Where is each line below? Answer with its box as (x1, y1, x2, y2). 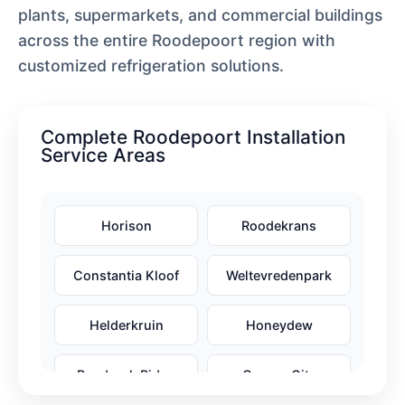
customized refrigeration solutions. (18, 55, 284, 75)
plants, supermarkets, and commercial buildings (18, 5, 382, 24)
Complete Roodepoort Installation (41, 125, 345, 148)
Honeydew (245, 316, 313, 333)
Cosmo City (241, 366, 316, 382)
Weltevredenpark (226, 267, 332, 283)
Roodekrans (241, 217, 316, 233)
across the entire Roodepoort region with (18, 30, 335, 50)
